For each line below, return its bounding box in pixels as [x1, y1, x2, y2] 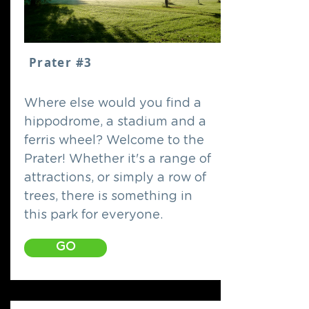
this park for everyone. [24, 209, 163, 221]
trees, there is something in [24, 190, 192, 203]
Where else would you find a [24, 97, 201, 110]
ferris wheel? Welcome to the [24, 134, 204, 147]
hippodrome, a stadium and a [24, 116, 206, 128]
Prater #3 [29, 54, 92, 70]
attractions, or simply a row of [24, 172, 206, 184]
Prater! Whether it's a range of [24, 153, 211, 166]
